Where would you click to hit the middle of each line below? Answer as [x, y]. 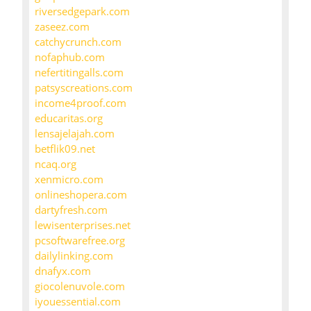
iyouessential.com [78, 302]
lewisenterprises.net [83, 225]
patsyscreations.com [84, 88]
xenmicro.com [69, 179]
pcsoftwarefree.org [80, 241]
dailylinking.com [74, 256]
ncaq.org [56, 164]
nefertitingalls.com [79, 73]
